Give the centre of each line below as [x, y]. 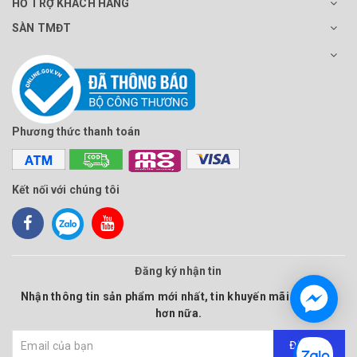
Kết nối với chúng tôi [66, 189]
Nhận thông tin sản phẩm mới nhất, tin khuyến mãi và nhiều [178, 296]
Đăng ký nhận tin [178, 271]
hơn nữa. [178, 313]
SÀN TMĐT [42, 27]
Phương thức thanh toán [76, 131]
